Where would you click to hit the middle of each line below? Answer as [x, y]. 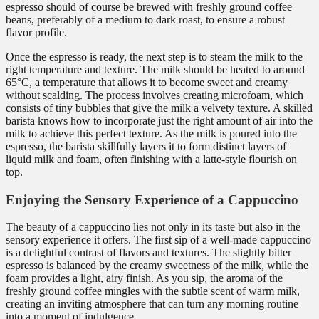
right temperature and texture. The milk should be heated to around [155, 69]
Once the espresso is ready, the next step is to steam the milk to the [154, 56]
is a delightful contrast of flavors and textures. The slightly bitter [148, 253]
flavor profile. [36, 32]
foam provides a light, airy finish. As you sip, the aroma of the [144, 278]
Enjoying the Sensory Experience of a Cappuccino [152, 199]
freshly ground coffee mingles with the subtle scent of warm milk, [153, 291]
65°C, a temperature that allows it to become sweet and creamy [147, 82]
